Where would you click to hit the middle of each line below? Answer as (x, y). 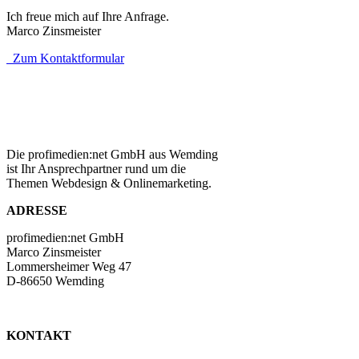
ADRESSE (37, 210)
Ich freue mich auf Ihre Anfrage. (88, 16)
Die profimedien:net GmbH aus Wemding (112, 154)
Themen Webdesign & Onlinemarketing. (109, 183)
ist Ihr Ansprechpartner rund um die (96, 168)
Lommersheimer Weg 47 (69, 266)
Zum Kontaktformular (65, 58)
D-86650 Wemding (55, 280)
